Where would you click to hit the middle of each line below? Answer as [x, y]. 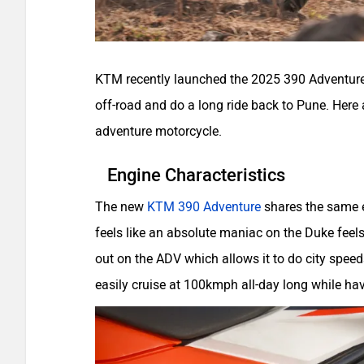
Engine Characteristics [196, 175]
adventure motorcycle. [162, 131]
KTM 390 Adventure [204, 207]
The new [121, 207]
